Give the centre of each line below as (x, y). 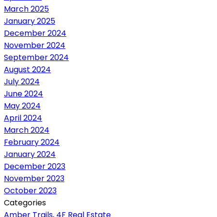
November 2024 (35, 45)
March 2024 (27, 130)
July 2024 (22, 81)
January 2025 (30, 21)
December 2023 (35, 166)
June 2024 (23, 93)
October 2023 (30, 190)
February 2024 (32, 142)
